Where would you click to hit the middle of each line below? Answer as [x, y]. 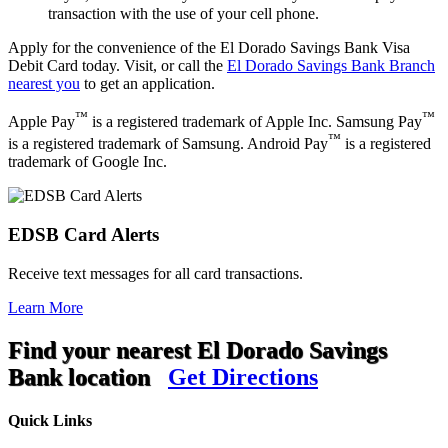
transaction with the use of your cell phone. [183, 13]
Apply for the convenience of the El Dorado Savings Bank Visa [209, 47]
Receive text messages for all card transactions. [155, 273]
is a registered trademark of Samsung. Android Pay [168, 144]
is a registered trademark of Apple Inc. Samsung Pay [255, 122]
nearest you [44, 83]
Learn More [45, 307]
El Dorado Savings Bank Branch [331, 65]
